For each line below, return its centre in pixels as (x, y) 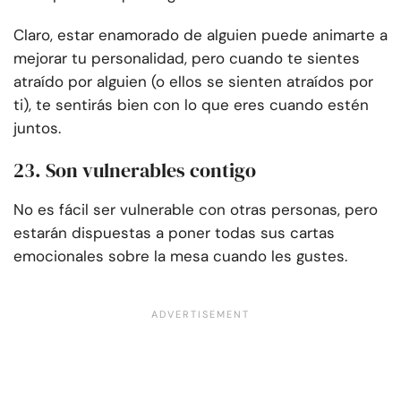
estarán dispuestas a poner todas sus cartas (174, 233)
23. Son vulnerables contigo (135, 171)
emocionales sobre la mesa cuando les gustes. (180, 256)
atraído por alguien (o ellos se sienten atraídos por (193, 82)
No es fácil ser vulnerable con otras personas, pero (196, 210)
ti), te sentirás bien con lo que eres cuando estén (191, 105)
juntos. (37, 128)
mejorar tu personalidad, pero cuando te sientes (187, 59)
